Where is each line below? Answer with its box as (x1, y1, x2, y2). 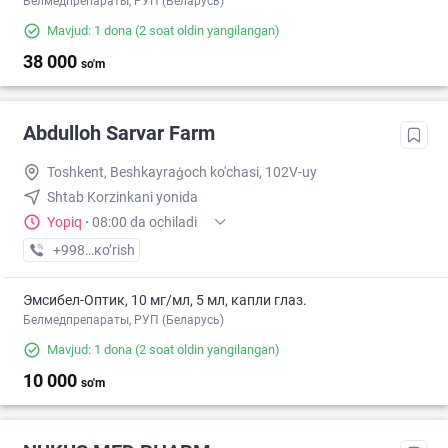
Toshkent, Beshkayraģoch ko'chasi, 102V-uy (47, 164, 317, 181)
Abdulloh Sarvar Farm (23, 121, 215, 146)
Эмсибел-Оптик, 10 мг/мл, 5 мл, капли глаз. (23, 292, 307, 309)
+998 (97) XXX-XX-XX (52, 242, 188, 259)
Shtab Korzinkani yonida (47, 189, 198, 206)
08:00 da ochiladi (92, 214, 197, 231)
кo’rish (94, 242, 135, 259)
